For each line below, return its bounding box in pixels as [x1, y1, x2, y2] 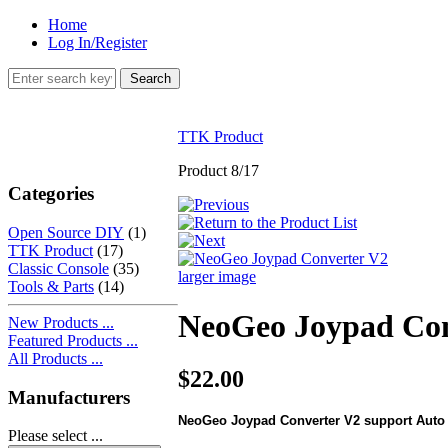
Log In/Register [48, 34, 147, 51]
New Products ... [8, 313, 114, 331]
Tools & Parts [8, 277, 94, 295]
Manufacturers [8, 386, 130, 408]
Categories [8, 183, 94, 205]
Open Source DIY [8, 223, 124, 241]
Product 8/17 [178, 162, 259, 180]
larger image [178, 268, 256, 286]
